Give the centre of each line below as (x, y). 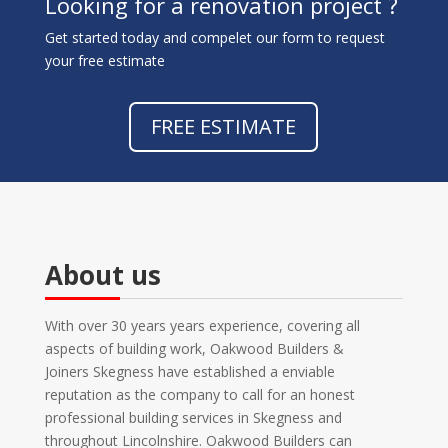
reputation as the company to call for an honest (199, 394)
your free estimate (106, 60)
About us (102, 275)
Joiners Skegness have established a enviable (189, 371)
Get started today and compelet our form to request (214, 37)
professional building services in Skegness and (193, 417)
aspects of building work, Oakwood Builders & (194, 348)
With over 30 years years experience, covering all (202, 325)
